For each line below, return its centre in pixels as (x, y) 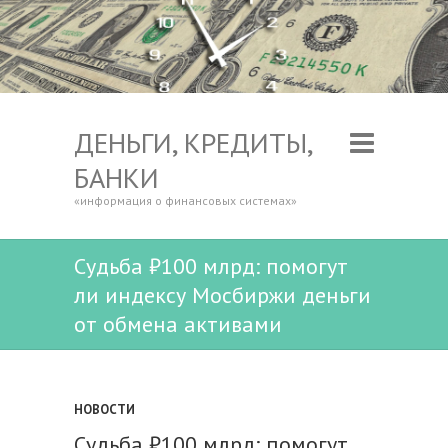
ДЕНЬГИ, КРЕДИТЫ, (193, 143)
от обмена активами (178, 324)
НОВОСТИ (104, 410)
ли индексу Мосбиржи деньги (222, 295)
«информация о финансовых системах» (185, 201)
